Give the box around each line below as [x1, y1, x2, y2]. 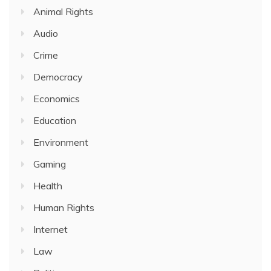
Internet [33, 223, 68, 235]
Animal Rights [33, 5, 93, 18]
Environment [33, 136, 88, 148]
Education [33, 114, 76, 126]
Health [33, 180, 62, 192]
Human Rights [33, 201, 94, 214]
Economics [33, 93, 80, 105]
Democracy [33, 71, 83, 83]
